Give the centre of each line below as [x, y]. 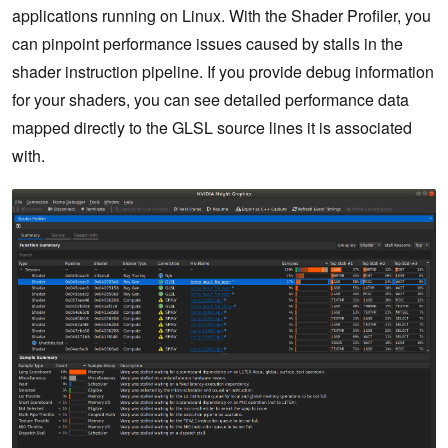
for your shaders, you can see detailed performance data [210, 100]
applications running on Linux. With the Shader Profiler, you [221, 16]
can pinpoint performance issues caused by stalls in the [207, 44]
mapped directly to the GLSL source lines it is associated [212, 128]
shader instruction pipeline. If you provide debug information [223, 72]
